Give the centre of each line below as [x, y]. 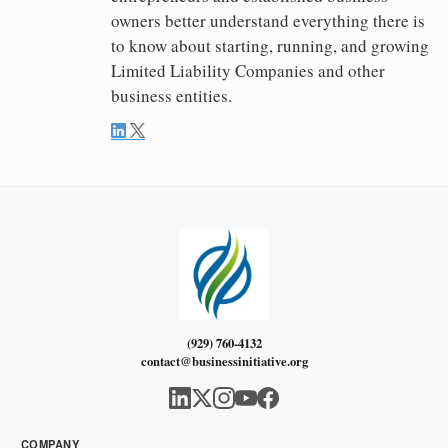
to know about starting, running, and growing [270, 46]
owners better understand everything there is [268, 21]
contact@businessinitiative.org [224, 360]
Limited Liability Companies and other [248, 71]
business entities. [171, 96]
